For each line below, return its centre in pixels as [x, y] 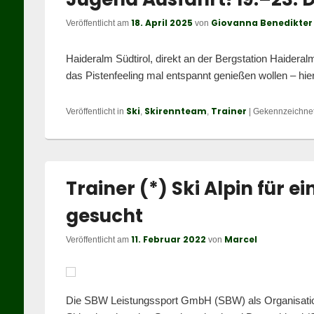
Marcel [240, 239]
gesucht [104, 216]
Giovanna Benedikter [261, 23]
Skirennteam [175, 111]
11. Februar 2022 [168, 239]
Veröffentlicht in [95, 111]
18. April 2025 [162, 23]
